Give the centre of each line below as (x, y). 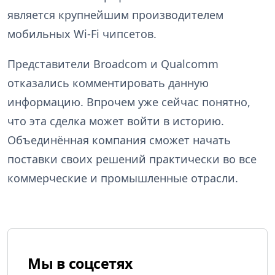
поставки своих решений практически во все (132, 159)
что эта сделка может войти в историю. (116, 121)
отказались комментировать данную (108, 83)
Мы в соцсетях (80, 263)
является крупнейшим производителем (115, 14)
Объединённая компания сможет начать (119, 140)
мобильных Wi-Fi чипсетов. (82, 33)
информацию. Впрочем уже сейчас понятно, (129, 102)
